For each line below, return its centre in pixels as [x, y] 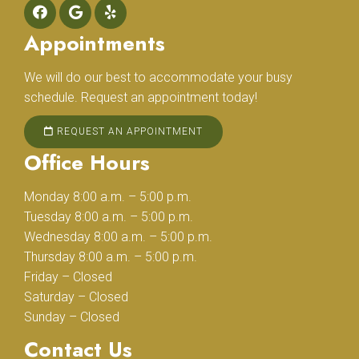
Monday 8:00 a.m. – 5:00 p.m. [108, 197]
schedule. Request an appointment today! [141, 98]
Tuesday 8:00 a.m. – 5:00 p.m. [109, 217]
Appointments [95, 44]
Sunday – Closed [72, 317]
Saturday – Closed [76, 297]
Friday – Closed [68, 277]
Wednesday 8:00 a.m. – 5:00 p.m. [118, 237]
